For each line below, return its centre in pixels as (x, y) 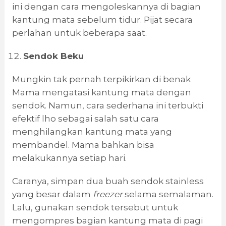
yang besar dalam (52, 194)
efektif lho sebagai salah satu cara (85, 119)
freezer (108, 194)
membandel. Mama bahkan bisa (83, 145)
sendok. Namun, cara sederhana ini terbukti (107, 106)
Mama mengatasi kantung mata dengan (101, 93)
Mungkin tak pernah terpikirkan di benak (101, 79)
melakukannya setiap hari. (69, 158)
